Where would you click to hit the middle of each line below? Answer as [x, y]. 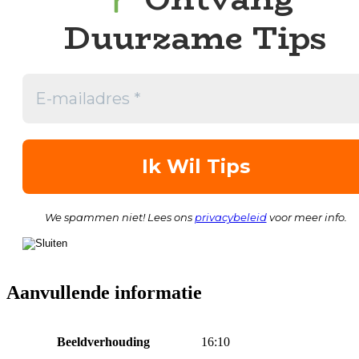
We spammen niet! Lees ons [119, 217]
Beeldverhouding [103, 341]
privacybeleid [230, 217]
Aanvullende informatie [104, 292]
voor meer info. [307, 217]
